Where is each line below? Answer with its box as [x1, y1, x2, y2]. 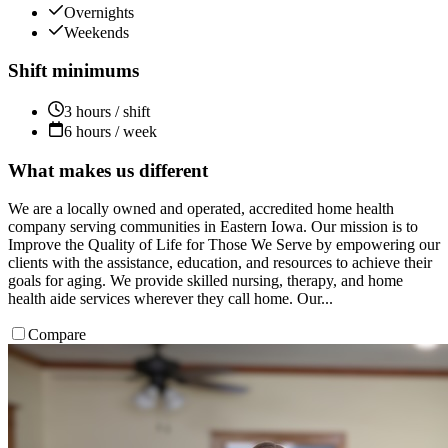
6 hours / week [64, 123, 157, 141]
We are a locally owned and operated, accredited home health [8, 200, 394, 218]
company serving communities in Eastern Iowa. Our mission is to [8, 218, 418, 236]
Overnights [64, 3, 134, 21]
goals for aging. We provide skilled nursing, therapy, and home [8, 272, 403, 290]
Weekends [64, 23, 129, 41]
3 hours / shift [64, 103, 150, 121]
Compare [28, 326, 86, 344]
